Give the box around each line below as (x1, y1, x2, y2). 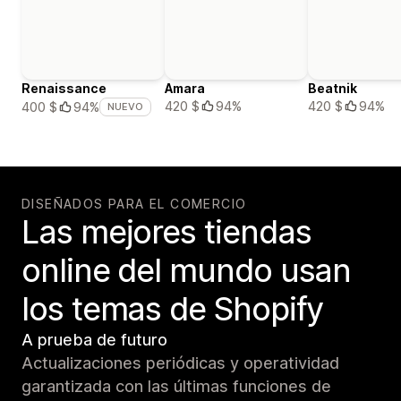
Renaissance (21, 81, 107, 97)
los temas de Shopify (21, 289, 324, 329)
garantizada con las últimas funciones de (21, 377, 331, 397)
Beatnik (308, 81, 357, 97)
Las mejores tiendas (21, 212, 311, 252)
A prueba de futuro (21, 330, 167, 350)
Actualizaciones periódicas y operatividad (21, 354, 339, 373)
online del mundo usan (21, 251, 352, 291)
